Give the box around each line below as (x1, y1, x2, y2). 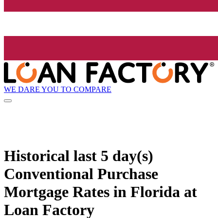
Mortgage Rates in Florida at (4, 182, 197, 200)
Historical (4, 146, 73, 164)
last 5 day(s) (73, 146, 153, 164)
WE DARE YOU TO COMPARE (4, 85, 111, 93)
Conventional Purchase (4, 164, 158, 182)
